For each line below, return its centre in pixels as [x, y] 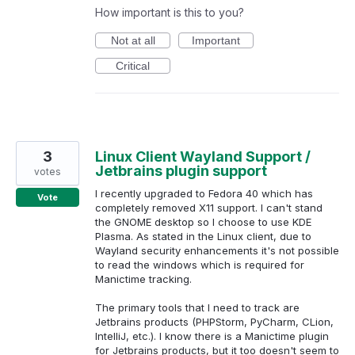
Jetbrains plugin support [181, 170]
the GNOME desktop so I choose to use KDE [203, 221]
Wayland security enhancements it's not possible [217, 250]
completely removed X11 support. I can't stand [209, 207]
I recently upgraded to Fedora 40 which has [204, 193]
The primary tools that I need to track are [197, 307]
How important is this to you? [170, 12]
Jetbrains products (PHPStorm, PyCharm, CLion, [214, 321]
